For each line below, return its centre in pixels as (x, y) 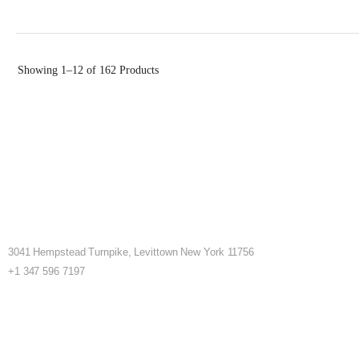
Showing (39, 70)
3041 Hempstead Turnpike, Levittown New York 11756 (131, 252)
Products (137, 70)
